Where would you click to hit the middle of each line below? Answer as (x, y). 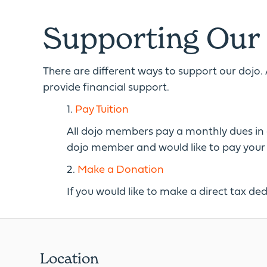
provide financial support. (106, 88)
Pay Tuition (102, 110)
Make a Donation (121, 170)
